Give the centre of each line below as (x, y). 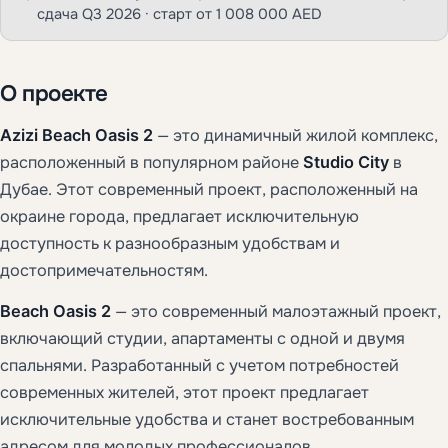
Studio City (346, 161)
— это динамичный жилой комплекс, (295, 135)
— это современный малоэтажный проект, (276, 311)
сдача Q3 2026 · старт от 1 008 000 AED (179, 13)
